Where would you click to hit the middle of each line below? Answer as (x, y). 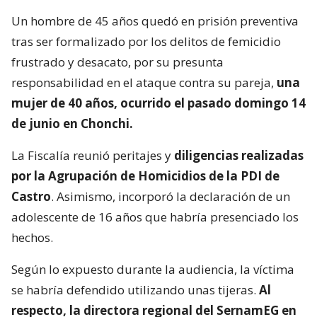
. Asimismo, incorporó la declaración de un (171, 196)
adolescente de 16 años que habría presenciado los (155, 217)
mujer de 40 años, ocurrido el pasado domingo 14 (158, 103)
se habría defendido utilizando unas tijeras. (134, 289)
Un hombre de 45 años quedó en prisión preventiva (155, 21)
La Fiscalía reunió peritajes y (93, 155)
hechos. (32, 237)
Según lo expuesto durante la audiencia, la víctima (153, 269)
